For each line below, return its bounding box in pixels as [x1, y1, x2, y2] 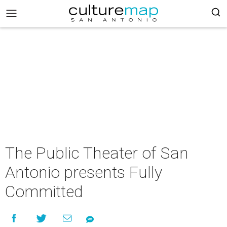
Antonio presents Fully [5, 163, 162, 182]
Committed [5, 182, 83, 201]
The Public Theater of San [5, 143, 188, 163]
